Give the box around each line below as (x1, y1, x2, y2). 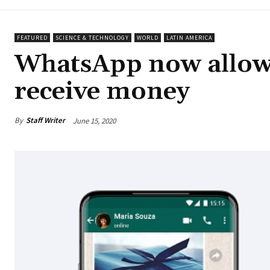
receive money (14, 76, 190, 108)
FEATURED (17, 34, 48, 42)
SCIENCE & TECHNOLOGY (55, 34, 129, 42)
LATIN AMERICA (166, 34, 212, 42)
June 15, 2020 (73, 115, 116, 126)
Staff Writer (26, 115, 65, 126)
